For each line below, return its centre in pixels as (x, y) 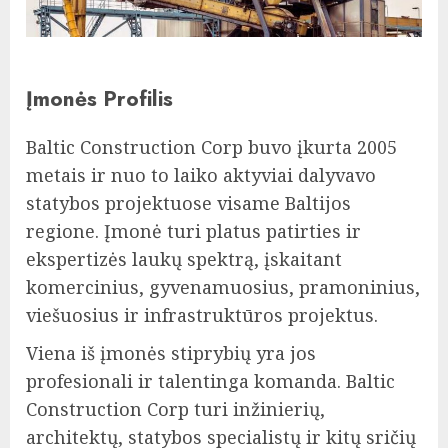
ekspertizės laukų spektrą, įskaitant (184, 259)
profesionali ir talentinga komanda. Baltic (210, 381)
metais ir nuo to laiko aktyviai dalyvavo (201, 175)
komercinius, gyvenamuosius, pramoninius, (223, 287)
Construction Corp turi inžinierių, (175, 409)
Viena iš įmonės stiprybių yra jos (171, 353)
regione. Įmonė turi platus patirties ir (193, 231)
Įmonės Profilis (99, 99)
